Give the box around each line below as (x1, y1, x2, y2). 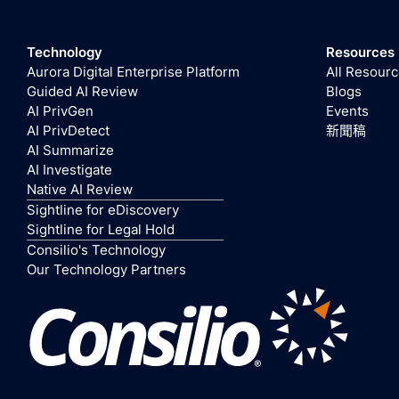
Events (325, 102, 369, 119)
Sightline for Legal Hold (26, 221, 175, 238)
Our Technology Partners (26, 261, 186, 278)
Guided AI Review (26, 83, 138, 100)
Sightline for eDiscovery (26, 201, 179, 218)
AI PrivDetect (26, 122, 110, 139)
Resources (325, 44, 395, 61)
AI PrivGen (26, 102, 94, 119)
